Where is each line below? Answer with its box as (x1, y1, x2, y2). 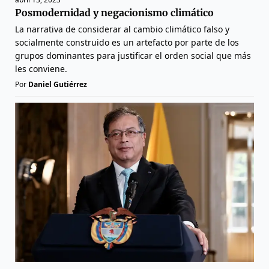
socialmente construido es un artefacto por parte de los (15, 37, 239, 49)
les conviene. (15, 63, 67, 75)
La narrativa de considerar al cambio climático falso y (15, 23, 229, 35)
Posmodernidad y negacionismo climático (15, 7, 214, 19)
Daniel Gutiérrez (28, 79, 87, 90)
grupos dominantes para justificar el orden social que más (15, 50, 251, 62)
